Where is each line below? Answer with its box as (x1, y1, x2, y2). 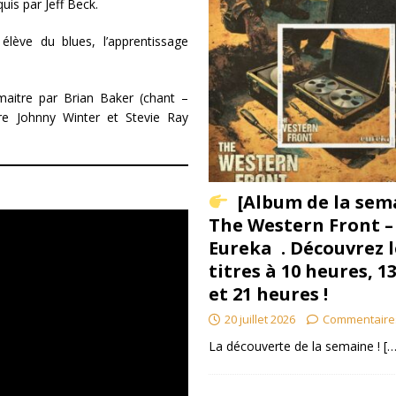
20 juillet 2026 (224, 311, 295, 328)
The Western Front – (208, 213, 393, 238)
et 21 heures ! (208, 282, 328, 307)
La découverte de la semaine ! (208, 338, 384, 355)
